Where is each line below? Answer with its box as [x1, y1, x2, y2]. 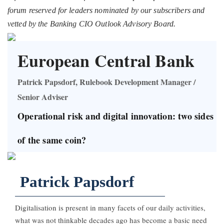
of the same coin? [17, 133, 86, 147]
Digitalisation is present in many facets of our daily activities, [15, 202, 205, 213]
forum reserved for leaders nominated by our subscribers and [7, 6, 205, 15]
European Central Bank [17, 48, 195, 73]
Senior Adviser [17, 91, 68, 103]
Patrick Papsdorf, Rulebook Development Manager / [17, 76, 195, 88]
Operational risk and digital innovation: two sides [17, 109, 214, 123]
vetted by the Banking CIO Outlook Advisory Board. [7, 19, 176, 28]
